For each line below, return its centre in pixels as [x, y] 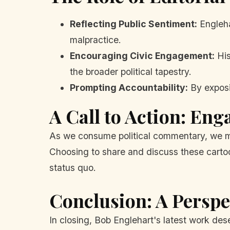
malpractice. [95, 40]
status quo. [73, 167]
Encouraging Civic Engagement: [142, 56]
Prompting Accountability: [129, 88]
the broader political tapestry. [131, 72]
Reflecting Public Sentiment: [133, 24]
